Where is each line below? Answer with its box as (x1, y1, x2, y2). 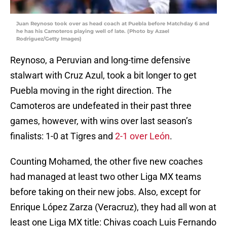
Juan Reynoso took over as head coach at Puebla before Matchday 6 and (16, 20, 209, 27)
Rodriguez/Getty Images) (16, 35, 82, 43)
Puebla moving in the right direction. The (10, 85, 172, 96)
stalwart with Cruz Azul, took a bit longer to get (10, 70, 197, 81)
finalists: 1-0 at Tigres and (10, 131, 115, 142)
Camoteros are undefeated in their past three (10, 100, 192, 111)
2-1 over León (115, 131, 170, 142)
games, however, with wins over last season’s (10, 116, 192, 127)
